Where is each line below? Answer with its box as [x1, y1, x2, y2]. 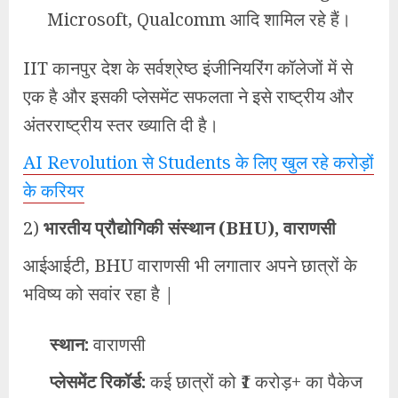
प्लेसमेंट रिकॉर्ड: [50, 369, 146, 394]
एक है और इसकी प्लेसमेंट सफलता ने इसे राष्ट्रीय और [23, 84, 354, 108]
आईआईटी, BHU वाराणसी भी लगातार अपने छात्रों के [23, 252, 357, 277]
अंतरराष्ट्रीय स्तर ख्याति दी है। [23, 112, 219, 137]
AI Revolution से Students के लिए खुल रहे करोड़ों [23, 149, 374, 174]
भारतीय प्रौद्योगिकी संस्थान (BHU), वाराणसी [44, 215, 336, 240]
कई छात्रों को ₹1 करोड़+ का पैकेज [146, 369, 362, 394]
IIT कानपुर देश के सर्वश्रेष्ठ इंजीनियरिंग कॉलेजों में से [23, 55, 353, 80]
